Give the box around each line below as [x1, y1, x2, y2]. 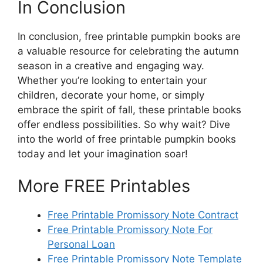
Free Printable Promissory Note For [48, 224, 213, 235]
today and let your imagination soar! [18, 147, 188, 160]
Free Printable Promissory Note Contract [48, 209, 238, 221]
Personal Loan [48, 238, 115, 250]
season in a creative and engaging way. [18, 59, 204, 72]
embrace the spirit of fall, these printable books [18, 103, 241, 116]
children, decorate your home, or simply [18, 89, 204, 101]
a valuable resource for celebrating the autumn [18, 45, 239, 57]
